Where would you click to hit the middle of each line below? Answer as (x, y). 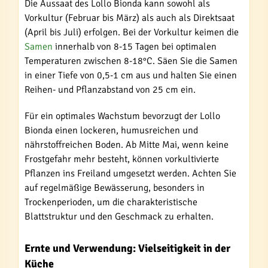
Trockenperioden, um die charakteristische (111, 202)
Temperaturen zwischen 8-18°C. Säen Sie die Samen (131, 61)
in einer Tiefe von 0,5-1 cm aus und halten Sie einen (131, 75)
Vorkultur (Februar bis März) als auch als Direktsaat (130, 18)
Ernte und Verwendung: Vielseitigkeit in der (127, 248)
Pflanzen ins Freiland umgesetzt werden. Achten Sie (130, 173)
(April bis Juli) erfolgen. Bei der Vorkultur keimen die (132, 32)
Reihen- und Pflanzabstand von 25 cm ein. (110, 90)
